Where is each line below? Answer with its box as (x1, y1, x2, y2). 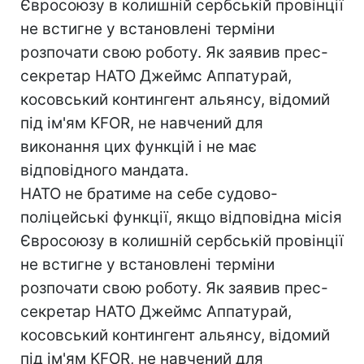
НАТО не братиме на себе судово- (20, 184, 278, 203)
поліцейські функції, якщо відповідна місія (20, 208, 342, 227)
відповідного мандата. (20, 161, 188, 180)
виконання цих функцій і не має (20, 137, 257, 156)
